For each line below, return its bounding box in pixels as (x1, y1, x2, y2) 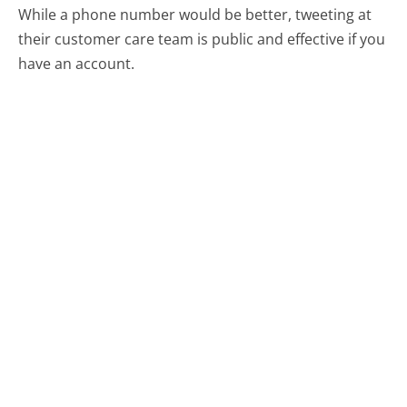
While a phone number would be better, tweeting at (18, 5, 372, 25)
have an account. (18, 54, 135, 74)
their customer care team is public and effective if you (18, 29, 386, 50)
